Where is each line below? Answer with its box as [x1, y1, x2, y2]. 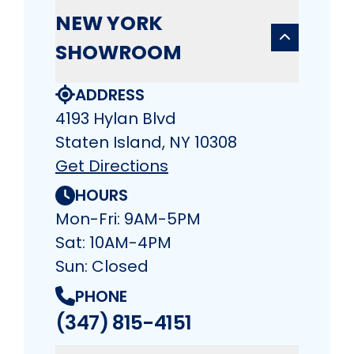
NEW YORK [55, 9, 163, 37]
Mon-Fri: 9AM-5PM [55, 208, 201, 231]
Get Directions [55, 154, 168, 177]
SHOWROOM [55, 38, 182, 66]
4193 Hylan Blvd [55, 107, 176, 130]
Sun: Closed [55, 255, 149, 278]
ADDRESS [75, 83, 145, 106]
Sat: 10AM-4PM [55, 232, 171, 254]
